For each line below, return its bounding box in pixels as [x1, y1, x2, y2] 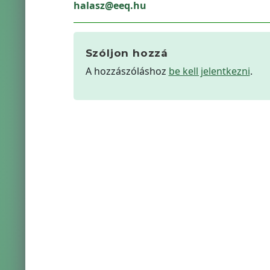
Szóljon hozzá [85, 47, 168, 59]
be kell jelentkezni [168, 64, 250, 78]
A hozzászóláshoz [85, 64, 169, 78]
